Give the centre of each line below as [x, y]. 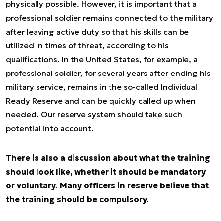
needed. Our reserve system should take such [94, 114]
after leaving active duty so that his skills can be [97, 32]
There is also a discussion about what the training [108, 158]
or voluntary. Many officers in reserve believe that [107, 185]
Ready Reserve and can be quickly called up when [101, 101]
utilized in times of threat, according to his [87, 45]
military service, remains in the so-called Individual [102, 87]
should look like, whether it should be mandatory [106, 172]
